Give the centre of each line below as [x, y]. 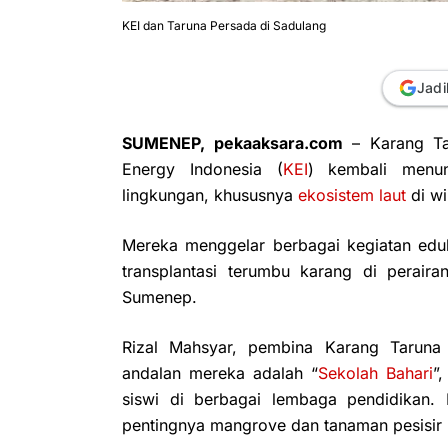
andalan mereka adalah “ [220, 372]
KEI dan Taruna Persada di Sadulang [224, 25]
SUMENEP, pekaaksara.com [232, 142]
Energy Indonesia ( [202, 168]
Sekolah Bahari [375, 372]
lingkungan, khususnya [210, 194]
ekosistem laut [352, 194]
